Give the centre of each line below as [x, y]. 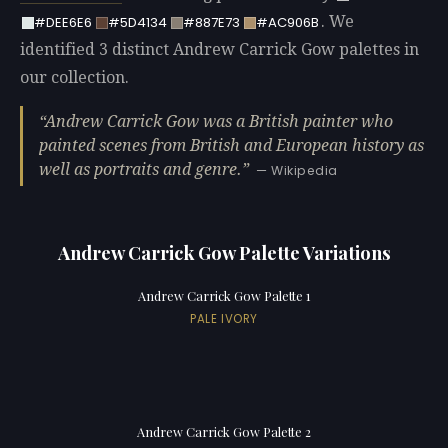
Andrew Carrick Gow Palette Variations [224, 252]
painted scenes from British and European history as [231, 145]
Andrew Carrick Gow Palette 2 [224, 432]
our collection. [74, 78]
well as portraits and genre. [140, 169]
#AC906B [287, 23]
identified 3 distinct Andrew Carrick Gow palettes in [219, 50]
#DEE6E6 [62, 23]
